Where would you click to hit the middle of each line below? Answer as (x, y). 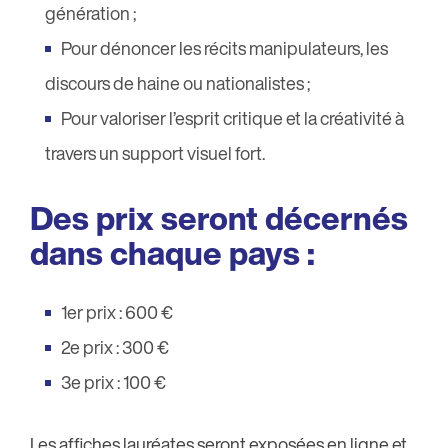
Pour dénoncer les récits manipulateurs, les (224, 48)
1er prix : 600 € (117, 312)
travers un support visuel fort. (155, 153)
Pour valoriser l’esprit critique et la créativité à (232, 118)
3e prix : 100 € (115, 382)
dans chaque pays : (176, 253)
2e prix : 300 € (115, 347)
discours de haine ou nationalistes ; (177, 83)
